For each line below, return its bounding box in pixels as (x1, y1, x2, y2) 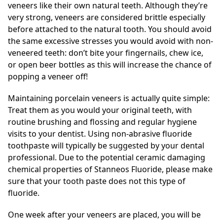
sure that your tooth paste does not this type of (8, 175, 185, 186)
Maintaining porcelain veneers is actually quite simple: (8, 92, 210, 104)
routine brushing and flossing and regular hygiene (8, 116, 197, 127)
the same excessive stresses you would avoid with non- (8, 35, 213, 46)
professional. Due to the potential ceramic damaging (8, 151, 205, 163)
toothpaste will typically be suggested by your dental (8, 140, 204, 151)
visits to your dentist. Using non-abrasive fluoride (8, 128, 192, 139)
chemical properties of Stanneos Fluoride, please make (8, 163, 213, 175)
